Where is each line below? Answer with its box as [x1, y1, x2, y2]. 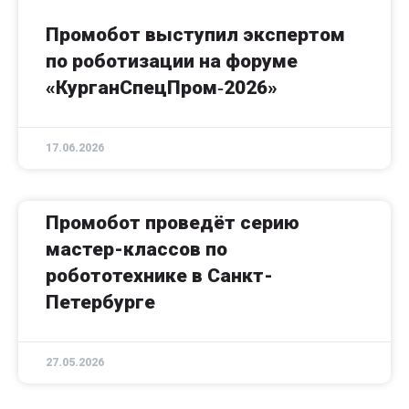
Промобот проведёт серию [46, 212, 299, 235]
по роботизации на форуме [46, 50, 298, 73]
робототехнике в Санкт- [46, 265, 273, 288]
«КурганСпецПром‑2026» [46, 77, 278, 100]
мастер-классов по [46, 238, 227, 261]
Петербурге [46, 291, 155, 314]
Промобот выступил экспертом [46, 24, 345, 47]
